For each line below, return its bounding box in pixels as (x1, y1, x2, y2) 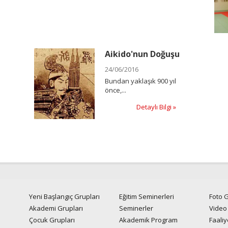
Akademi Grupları (29, 204, 83, 213)
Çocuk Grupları (29, 215, 75, 225)
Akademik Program (119, 215, 178, 225)
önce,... (105, 85, 127, 95)
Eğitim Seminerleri (119, 192, 174, 202)
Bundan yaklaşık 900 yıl (105, 76, 177, 85)
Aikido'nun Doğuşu (105, 48, 180, 60)
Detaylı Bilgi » (136, 102, 176, 111)
